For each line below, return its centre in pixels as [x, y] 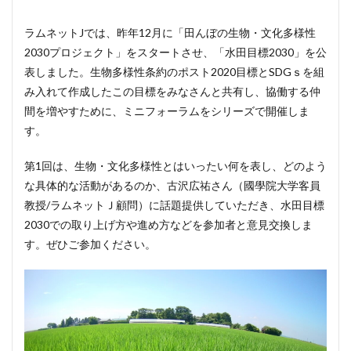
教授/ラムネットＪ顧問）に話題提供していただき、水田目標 [174, 204]
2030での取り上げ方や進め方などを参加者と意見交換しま [168, 224]
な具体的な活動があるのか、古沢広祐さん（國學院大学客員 [172, 185]
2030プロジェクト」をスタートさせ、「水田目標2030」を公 [175, 52]
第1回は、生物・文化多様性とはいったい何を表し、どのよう [175, 165]
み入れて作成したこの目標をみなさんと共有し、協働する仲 [172, 91]
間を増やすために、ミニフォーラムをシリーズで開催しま [167, 110]
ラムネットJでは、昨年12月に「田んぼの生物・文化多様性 [170, 32]
